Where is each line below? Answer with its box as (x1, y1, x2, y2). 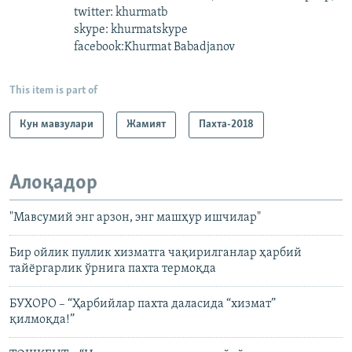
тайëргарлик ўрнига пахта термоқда (9, 262, 216, 276)
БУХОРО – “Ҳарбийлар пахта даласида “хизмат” (9, 298, 276, 311)
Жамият (126, 118, 166, 130)
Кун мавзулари (20, 118, 93, 130)
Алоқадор (9, 172, 97, 194)
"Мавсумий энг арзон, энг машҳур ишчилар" (9, 211, 261, 225)
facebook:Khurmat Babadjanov (74, 40, 235, 53)
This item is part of (9, 84, 97, 97)
